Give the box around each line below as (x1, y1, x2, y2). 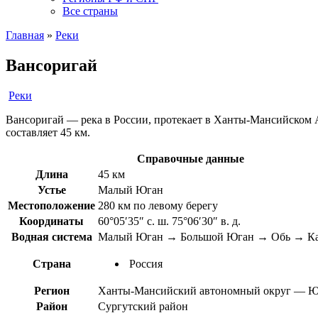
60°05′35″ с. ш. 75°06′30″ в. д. (98, 214, 241, 227)
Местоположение (8, 199, 95, 212)
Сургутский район (98, 300, 188, 312)
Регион (33, 284, 70, 297)
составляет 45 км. (6, 126, 90, 138)
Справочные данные (136, 152, 244, 165)
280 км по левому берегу (98, 199, 218, 212)
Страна (32, 257, 71, 270)
